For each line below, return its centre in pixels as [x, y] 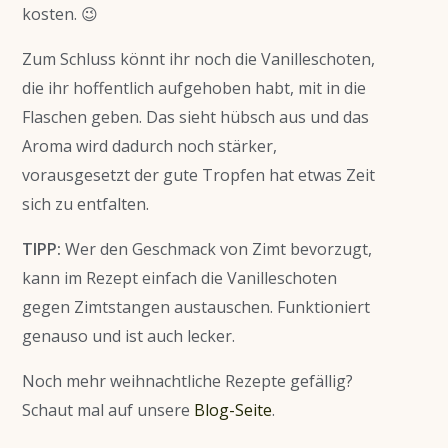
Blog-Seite [233, 410]
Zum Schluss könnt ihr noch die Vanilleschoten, [198, 59]
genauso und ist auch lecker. [128, 336]
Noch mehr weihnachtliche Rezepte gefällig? [187, 381]
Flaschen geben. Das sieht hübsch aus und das [195, 117]
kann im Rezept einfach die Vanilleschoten [179, 278]
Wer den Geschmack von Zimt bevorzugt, [216, 249]
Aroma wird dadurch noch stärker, [149, 146]
